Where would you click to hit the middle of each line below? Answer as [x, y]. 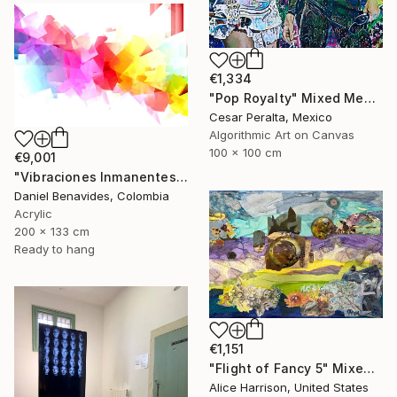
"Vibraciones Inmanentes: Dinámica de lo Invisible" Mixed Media [182, 176]
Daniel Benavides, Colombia [92, 195]
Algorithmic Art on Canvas [282, 135]
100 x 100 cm [245, 153]
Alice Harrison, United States [289, 387]
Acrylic [33, 213]
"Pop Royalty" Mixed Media [370, 98]
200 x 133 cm [52, 231]
